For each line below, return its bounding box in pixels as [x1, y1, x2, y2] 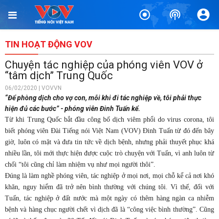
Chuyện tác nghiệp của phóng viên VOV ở [5, 59, 203, 71]
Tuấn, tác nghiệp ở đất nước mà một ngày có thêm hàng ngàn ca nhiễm [5, 195, 214, 202]
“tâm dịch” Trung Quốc [5, 69, 113, 82]
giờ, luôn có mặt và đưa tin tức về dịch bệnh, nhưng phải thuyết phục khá [5, 138, 214, 146]
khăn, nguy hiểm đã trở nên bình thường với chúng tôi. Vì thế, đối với [5, 183, 214, 191]
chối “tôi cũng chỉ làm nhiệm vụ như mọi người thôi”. [5, 161, 155, 168]
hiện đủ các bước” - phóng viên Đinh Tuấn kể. [5, 105, 140, 112]
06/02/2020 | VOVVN [5, 85, 62, 91]
